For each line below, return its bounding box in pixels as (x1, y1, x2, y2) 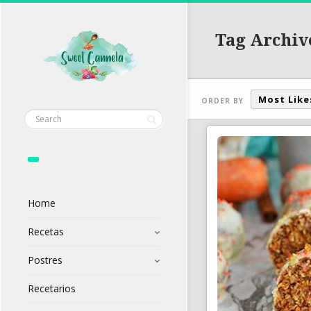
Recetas (28, 225, 64, 239)
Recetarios (28, 282, 76, 296)
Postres (28, 253, 62, 267)
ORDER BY (201, 95, 244, 106)
